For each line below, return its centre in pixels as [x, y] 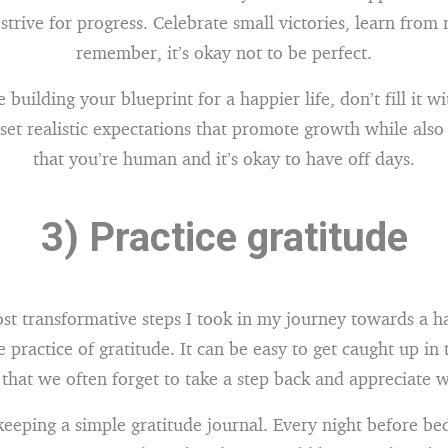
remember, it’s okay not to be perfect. [224, 52]
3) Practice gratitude [224, 237]
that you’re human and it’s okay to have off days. [224, 158]
